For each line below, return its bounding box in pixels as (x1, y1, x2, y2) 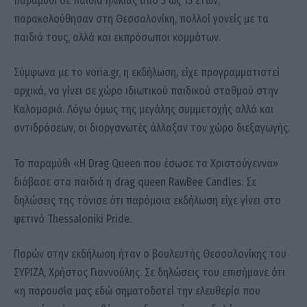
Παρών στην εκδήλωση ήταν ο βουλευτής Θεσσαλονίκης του (14, 247, 286, 261)
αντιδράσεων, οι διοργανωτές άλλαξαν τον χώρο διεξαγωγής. (14, 121, 290, 135)
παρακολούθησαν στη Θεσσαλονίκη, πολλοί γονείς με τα (14, 12, 269, 25)
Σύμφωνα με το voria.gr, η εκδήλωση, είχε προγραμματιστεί (14, 66, 280, 79)
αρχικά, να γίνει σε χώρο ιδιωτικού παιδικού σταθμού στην (14, 84, 278, 98)
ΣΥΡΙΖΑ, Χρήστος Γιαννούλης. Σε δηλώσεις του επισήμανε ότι (14, 266, 285, 280)
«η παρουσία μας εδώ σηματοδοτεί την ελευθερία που (14, 284, 260, 298)
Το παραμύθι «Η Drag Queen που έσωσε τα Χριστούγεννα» (14, 156, 278, 170)
